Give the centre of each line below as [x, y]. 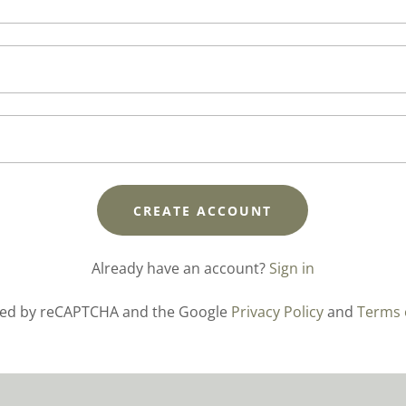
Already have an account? [178, 268]
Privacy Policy [278, 312]
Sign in [291, 268]
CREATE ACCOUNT [203, 210]
